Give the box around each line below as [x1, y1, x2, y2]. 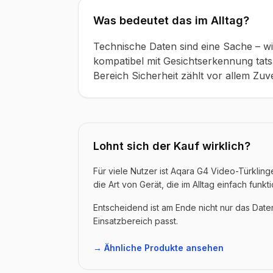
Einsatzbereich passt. [93, 216, 178, 226]
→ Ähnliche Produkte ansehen [93, 243, 224, 253]
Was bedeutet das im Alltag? [93, 14, 249, 27]
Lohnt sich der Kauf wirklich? [93, 140, 250, 152]
